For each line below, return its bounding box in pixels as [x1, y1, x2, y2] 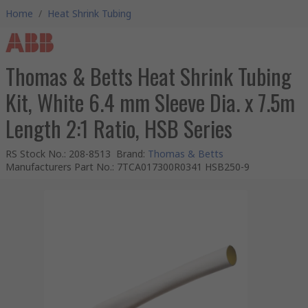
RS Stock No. [5, 147, 64, 160]
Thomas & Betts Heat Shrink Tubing [5, 60, 291, 92]
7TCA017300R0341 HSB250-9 [117, 160, 250, 173]
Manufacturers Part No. [5, 160, 112, 173]
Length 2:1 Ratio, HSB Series [5, 112, 232, 144]
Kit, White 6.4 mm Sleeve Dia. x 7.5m [5, 86, 295, 118]
